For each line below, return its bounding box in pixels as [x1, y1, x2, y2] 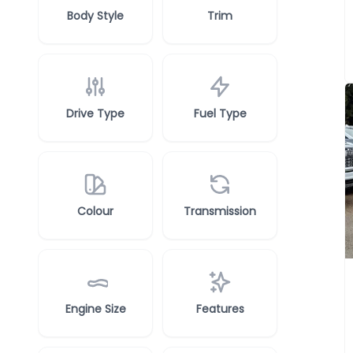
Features [195, 301, 244, 317]
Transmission [184, 203, 256, 219]
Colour [77, 203, 113, 219]
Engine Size [65, 301, 126, 317]
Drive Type [66, 106, 124, 121]
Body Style [67, 8, 124, 24]
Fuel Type [193, 106, 247, 121]
